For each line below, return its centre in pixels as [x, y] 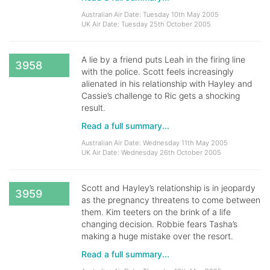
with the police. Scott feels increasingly [158, 71]
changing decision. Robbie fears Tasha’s [159, 224]
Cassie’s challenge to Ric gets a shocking [161, 96]
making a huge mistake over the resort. [157, 236]
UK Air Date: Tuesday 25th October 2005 [146, 24]
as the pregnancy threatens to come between [171, 200]
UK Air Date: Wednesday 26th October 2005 [151, 152]
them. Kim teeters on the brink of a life [156, 212]
